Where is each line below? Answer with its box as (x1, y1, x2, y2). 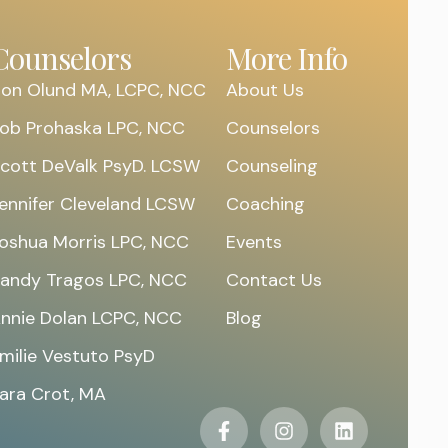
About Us (225, 78, 304, 102)
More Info (225, 38, 347, 78)
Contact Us (225, 268, 322, 292)
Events (225, 230, 282, 254)
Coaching (225, 192, 305, 216)
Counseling (225, 154, 318, 178)
